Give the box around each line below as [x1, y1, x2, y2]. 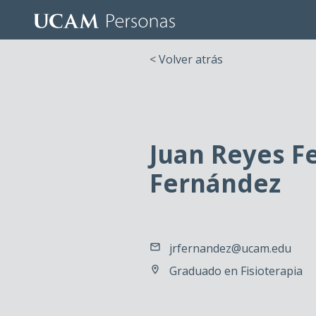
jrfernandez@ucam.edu [169, 241, 291, 256]
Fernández [150, 166, 281, 200]
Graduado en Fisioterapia [169, 263, 303, 279]
